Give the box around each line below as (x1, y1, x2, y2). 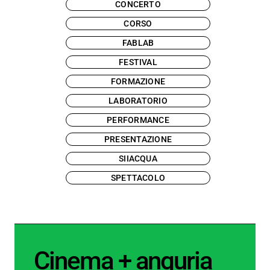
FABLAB (122, 38, 154, 48)
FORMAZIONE (110, 77, 166, 86)
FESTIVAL (119, 57, 157, 67)
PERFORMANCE (107, 115, 169, 125)
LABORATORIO (108, 96, 168, 105)
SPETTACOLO (110, 173, 166, 183)
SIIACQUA (119, 154, 157, 163)
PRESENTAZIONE (104, 134, 172, 144)
